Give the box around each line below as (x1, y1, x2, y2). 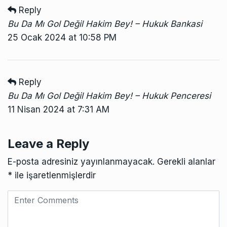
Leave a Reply (8, 136, 89, 151)
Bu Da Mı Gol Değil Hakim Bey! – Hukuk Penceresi (8, 90, 211, 101)
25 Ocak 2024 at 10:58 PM (8, 32, 117, 43)
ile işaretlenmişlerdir (12, 170, 96, 180)
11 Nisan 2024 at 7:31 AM (8, 104, 109, 115)
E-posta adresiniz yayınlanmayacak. (8, 156, 155, 167)
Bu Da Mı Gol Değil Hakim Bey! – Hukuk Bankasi (8, 18, 202, 29)
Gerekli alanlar (157, 156, 215, 167)
